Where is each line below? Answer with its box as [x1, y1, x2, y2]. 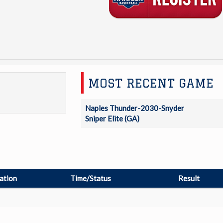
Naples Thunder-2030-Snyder [85, 103, 184, 112]
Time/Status [70, 174, 111, 183]
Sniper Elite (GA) [85, 113, 139, 123]
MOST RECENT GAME [88, 76, 214, 90]
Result [178, 174, 200, 183]
